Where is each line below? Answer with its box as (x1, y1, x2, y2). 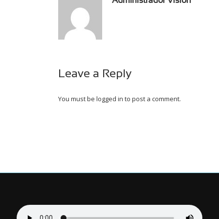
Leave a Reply (58, 69, 131, 80)
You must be (58, 94, 96, 103)
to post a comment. (123, 94, 181, 103)
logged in (96, 94, 123, 103)
